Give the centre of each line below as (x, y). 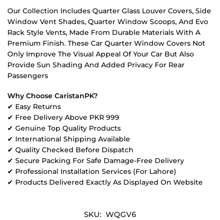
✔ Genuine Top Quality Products (64, 128)
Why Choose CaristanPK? (53, 96)
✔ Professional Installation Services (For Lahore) (92, 172)
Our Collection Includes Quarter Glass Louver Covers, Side (109, 11)
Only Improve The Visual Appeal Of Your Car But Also (101, 54)
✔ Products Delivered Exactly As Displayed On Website (105, 182)
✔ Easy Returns (34, 107)
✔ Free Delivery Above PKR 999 (63, 118)
